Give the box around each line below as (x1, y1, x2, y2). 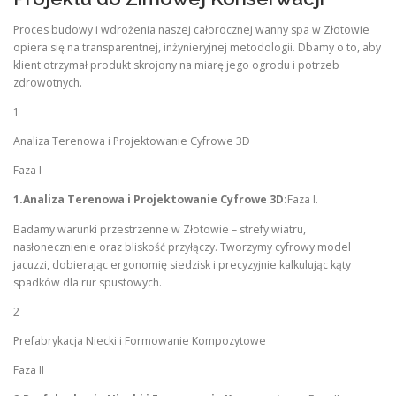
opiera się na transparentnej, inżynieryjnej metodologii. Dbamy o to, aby (13, 39, 381, 55)
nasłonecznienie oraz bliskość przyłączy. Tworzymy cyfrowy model (13, 239, 351, 255)
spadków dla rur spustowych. (13, 274, 162, 290)
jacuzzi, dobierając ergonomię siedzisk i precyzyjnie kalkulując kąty (13, 256, 351, 272)
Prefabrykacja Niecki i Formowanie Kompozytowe (13, 332, 266, 348)
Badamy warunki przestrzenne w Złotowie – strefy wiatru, (13, 221, 306, 237)
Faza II (13, 362, 44, 377)
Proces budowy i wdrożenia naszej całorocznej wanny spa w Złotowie (13, 21, 369, 37)
